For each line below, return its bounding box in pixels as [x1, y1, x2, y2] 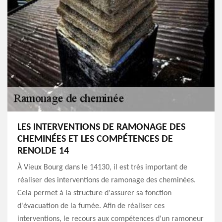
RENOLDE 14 [17, 146, 69, 156]
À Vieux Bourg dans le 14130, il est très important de [17, 164, 187, 171]
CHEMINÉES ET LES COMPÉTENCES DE [17, 134, 173, 144]
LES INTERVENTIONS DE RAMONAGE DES [17, 122, 185, 132]
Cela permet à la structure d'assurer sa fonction [17, 189, 171, 197]
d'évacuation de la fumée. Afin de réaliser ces [17, 202, 165, 210]
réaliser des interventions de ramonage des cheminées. [17, 176, 196, 184]
